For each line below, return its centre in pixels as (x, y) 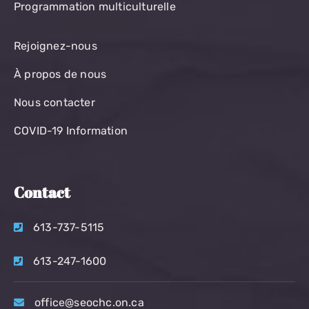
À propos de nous (60, 74)
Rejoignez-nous (56, 46)
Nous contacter (54, 102)
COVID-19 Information (71, 130)
